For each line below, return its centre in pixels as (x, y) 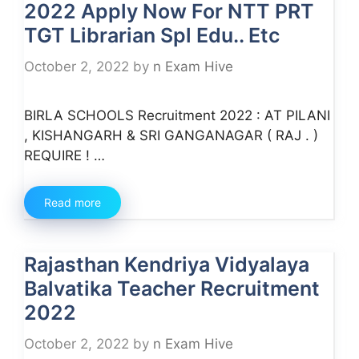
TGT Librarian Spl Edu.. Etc (152, 35)
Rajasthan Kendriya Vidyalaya (167, 264)
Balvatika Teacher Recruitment (172, 288)
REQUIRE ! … (65, 155)
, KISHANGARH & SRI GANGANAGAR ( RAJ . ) (171, 135)
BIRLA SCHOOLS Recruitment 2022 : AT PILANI (177, 115)
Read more (73, 202)
